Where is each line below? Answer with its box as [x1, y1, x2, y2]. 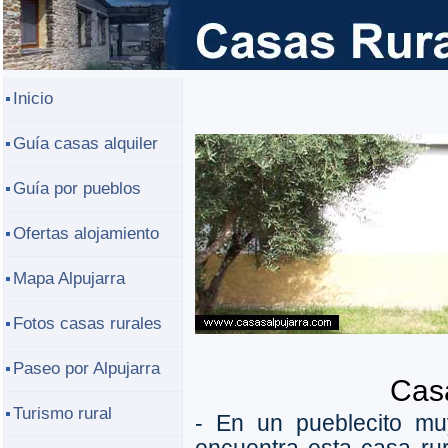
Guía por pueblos [12, 179, 141, 198]
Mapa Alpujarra [12, 269, 125, 288]
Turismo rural [12, 404, 112, 423]
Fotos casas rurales [12, 314, 162, 333]
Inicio [12, 89, 53, 108]
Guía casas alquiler [12, 134, 158, 153]
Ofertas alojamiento [12, 224, 159, 243]
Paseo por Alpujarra [12, 359, 160, 378]
